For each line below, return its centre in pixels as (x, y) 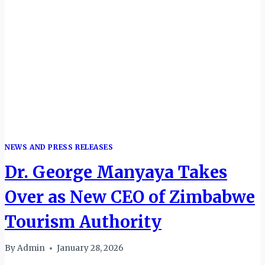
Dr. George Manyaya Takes (116, 172)
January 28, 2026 (91, 248)
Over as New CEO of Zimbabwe (130, 197)
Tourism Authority (83, 222)
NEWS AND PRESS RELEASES (59, 147)
